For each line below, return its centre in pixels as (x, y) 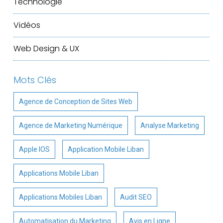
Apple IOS (34, 150)
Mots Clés (35, 80)
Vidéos (27, 25)
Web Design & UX (46, 49)
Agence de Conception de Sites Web (75, 102)
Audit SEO (136, 197)
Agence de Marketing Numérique (70, 126)
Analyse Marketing (169, 126)
